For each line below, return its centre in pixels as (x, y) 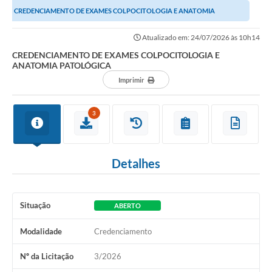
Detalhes (136, 164)
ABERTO (127, 206)
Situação (35, 206)
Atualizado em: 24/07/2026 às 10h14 (200, 38)
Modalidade (41, 232)
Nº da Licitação (47, 257)
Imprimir (131, 80)
